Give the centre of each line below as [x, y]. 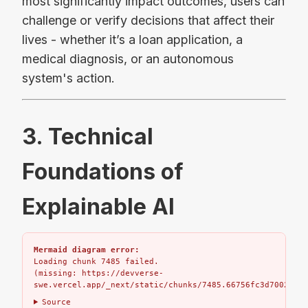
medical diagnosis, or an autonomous [128, 59]
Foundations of [103, 171]
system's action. [68, 78]
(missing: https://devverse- [99, 273]
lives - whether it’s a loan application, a [132, 40]
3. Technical [88, 136]
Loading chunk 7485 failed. [96, 261]
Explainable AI [98, 206]
